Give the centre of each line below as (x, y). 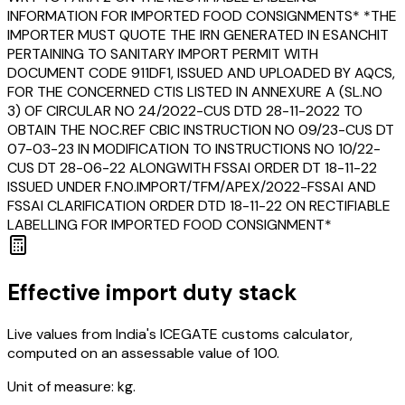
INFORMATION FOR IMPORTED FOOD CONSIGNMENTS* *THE (202, 15)
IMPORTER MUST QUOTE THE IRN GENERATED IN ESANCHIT (198, 34)
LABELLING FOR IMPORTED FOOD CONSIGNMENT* (170, 224)
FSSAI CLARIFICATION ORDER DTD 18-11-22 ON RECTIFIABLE (199, 205)
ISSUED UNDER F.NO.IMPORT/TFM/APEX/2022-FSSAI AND (192, 186)
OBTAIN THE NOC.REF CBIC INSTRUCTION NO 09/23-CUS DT (201, 129)
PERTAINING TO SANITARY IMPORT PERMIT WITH (163, 53)
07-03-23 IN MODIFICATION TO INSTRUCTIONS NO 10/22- (194, 148)
